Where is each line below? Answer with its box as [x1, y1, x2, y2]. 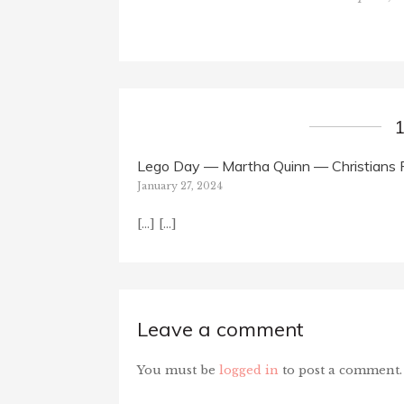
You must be [137, 362, 219, 378]
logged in [219, 362, 279, 378]
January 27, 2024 [137, 179, 223, 192]
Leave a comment [137, 316, 304, 342]
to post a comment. [279, 362, 402, 378]
